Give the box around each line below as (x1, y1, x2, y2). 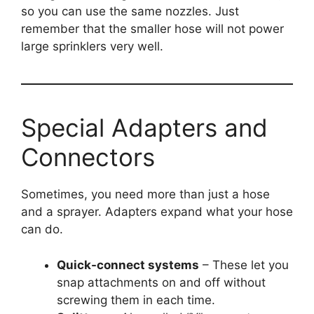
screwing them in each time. (57, 292, 215, 307)
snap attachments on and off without (57, 275, 266, 289)
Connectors (21, 142, 155, 172)
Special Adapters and (21, 113, 268, 143)
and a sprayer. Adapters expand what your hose (21, 205, 293, 219)
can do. (21, 222, 63, 237)
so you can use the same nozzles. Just (21, 4, 239, 19)
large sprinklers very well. (21, 39, 163, 54)
